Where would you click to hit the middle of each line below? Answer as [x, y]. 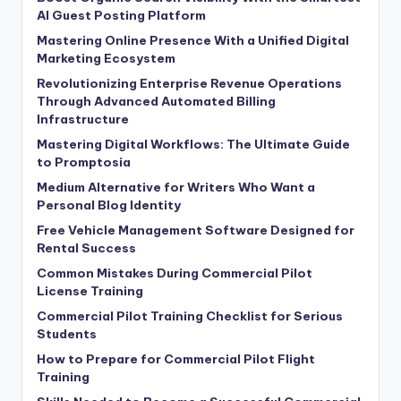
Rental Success [86, 247]
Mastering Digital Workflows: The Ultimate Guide [193, 144]
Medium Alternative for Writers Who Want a [176, 187]
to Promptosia [84, 162]
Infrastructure [83, 119]
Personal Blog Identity [109, 205]
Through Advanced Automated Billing [156, 101]
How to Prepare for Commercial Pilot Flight [176, 358]
